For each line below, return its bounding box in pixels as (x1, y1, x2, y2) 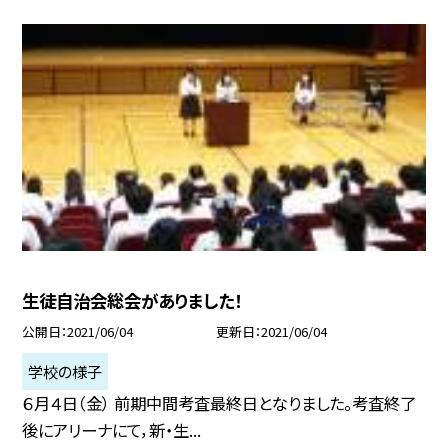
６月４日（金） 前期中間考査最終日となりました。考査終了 (22, 390, 417, 415)
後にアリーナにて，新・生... (22, 417, 202, 442)
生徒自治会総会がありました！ (22, 287, 243, 313)
